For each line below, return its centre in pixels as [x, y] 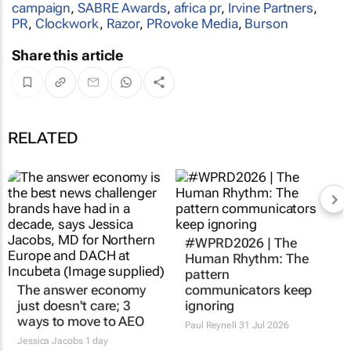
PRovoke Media [192, 23]
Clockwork [67, 23]
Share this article [68, 55]
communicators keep [249, 314]
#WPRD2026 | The [241, 267]
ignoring [210, 329]
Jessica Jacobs [50, 318]
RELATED [43, 138]
